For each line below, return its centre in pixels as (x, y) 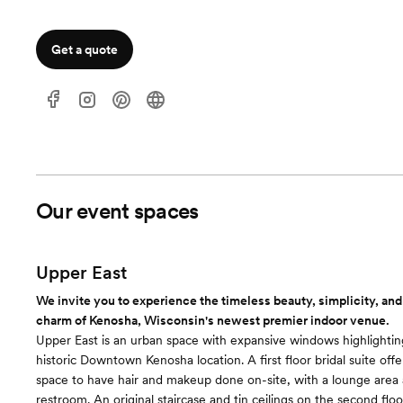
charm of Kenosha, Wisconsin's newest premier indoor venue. (213, 320)
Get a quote (85, 49)
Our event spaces (117, 211)
